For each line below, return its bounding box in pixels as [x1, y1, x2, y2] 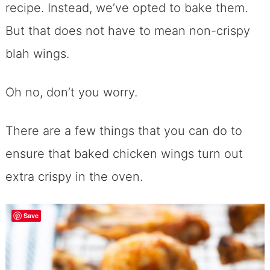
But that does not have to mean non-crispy [5, 24, 250, 39]
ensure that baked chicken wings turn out [5, 146, 243, 162]
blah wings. [5, 46, 69, 61]
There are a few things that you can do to [5, 124, 242, 139]
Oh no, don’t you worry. [5, 85, 137, 100]
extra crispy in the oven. [5, 169, 143, 184]
